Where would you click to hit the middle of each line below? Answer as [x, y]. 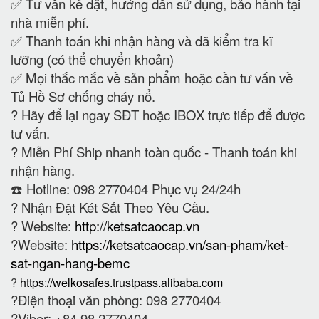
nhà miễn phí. [50, 22]
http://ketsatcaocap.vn [137, 225]
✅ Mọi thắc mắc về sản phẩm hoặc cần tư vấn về [152, 77]
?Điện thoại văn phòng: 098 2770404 [117, 299]
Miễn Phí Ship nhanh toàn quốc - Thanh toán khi [157, 151]
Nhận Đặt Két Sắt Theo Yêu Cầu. [114, 207]
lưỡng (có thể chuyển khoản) [92, 59]
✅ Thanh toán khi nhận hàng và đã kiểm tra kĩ [142, 40]
